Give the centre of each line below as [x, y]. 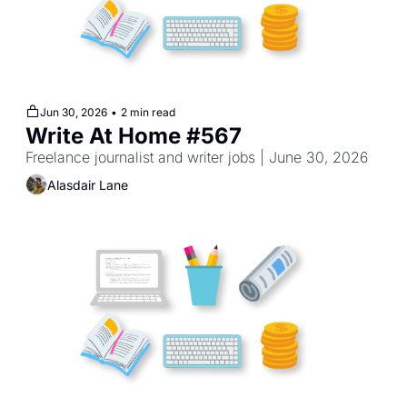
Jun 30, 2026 [74, 113]
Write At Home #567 [134, 136]
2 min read [148, 113]
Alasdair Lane [88, 184]
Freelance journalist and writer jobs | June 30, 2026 [197, 158]
